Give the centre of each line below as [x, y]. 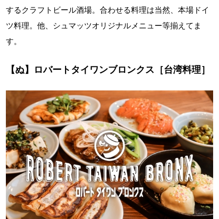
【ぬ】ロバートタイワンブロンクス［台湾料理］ [108, 69]
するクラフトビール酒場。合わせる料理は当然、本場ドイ [108, 10]
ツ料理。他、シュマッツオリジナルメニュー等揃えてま [104, 25]
